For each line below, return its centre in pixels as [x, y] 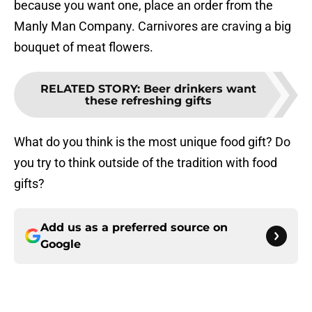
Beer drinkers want [200, 89]
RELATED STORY [89, 89]
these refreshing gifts [148, 101]
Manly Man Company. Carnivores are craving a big [153, 26]
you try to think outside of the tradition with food [146, 163]
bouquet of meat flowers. [84, 47]
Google [61, 244]
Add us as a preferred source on [134, 228]
